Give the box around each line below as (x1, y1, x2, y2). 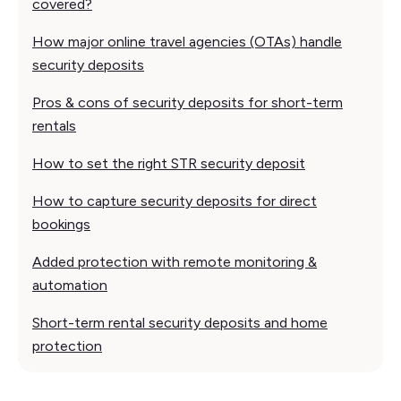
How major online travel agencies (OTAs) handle (32, 32, 342, 50)
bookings (32, 215, 90, 233)
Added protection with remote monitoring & (32, 252, 317, 270)
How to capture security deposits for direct (32, 192, 317, 209)
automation (32, 276, 107, 294)
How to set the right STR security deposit (32, 154, 305, 172)
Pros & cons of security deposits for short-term (32, 93, 343, 111)
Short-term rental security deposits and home (32, 313, 328, 331)
